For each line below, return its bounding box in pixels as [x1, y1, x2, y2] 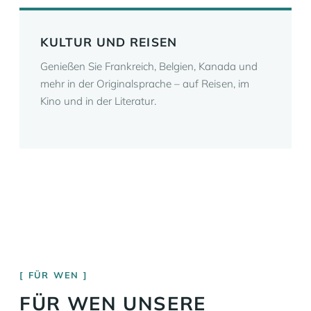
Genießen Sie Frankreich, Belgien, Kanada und [40, 60, 258, 73]
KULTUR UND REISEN [40, 35, 177, 49]
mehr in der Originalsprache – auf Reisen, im [40, 77, 249, 90]
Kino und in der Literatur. [40, 94, 156, 108]
